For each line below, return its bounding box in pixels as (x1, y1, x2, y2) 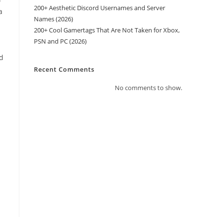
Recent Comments (34, 65, 94, 74)
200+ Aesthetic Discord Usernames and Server (34, 3, 165, 12)
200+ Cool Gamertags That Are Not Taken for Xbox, (34, 26, 180, 34)
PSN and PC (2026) (34, 37, 87, 46)
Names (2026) (34, 15, 73, 23)
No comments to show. (115, 83, 182, 92)
